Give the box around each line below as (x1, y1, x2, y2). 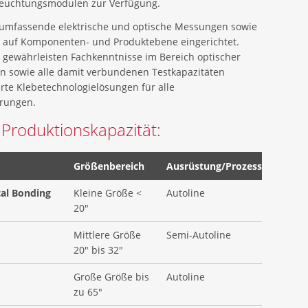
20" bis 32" (74, 243, 124, 256)
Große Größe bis (74, 270, 150, 283)
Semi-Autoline (166, 228, 232, 241)
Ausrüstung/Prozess (166, 159, 263, 173)
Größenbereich (74, 159, 145, 173)
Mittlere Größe (74, 228, 142, 241)
